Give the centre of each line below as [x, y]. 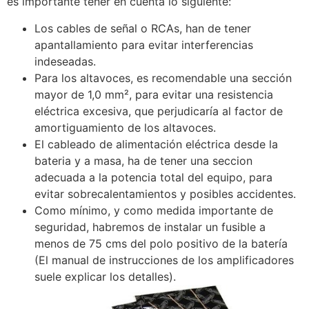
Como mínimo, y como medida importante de [154, 210]
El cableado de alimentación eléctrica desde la [156, 144]
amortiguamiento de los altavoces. [125, 127]
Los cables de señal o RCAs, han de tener [143, 28]
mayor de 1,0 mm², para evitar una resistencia [154, 94]
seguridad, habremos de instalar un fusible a [150, 227]
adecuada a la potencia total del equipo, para [153, 177]
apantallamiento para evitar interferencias [144, 44]
